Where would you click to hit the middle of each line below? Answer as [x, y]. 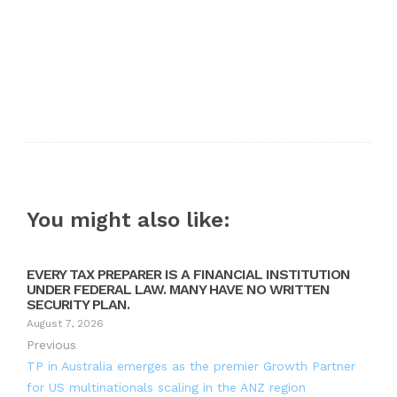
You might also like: [128, 220]
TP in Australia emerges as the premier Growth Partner [191, 366]
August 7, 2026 [65, 324]
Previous [51, 345]
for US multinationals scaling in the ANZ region [166, 388]
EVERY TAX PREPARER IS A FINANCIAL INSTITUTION [188, 275]
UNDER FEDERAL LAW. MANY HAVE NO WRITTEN [178, 290]
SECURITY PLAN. [78, 305]
